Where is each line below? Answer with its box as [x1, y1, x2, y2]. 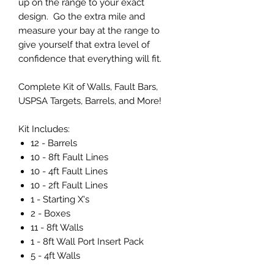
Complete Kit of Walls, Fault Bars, [18, 81, 158, 93]
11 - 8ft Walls [31, 222, 83, 234]
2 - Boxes [31, 208, 70, 220]
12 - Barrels [31, 138, 77, 149]
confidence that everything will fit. [18, 53, 161, 65]
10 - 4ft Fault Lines [31, 166, 108, 177]
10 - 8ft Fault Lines [31, 152, 108, 163]
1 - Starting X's [31, 194, 89, 206]
